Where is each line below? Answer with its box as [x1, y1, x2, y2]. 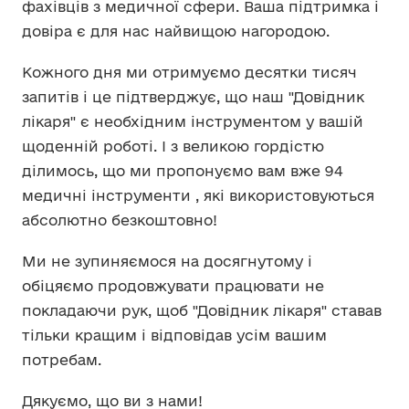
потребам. [22, 351, 106, 368]
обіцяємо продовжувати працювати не [22, 278, 324, 294]
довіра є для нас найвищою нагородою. [22, 23, 330, 39]
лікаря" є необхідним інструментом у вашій [22, 113, 363, 130]
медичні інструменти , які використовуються [22, 187, 374, 204]
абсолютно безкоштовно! [22, 212, 217, 228]
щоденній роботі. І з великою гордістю [22, 138, 324, 154]
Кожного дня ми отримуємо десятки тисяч [22, 64, 357, 80]
